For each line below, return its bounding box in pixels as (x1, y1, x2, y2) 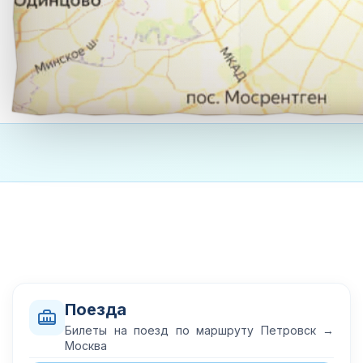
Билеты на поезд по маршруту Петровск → (65, 323, 334, 337)
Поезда (65, 300, 126, 319)
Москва (65, 339, 107, 352)
